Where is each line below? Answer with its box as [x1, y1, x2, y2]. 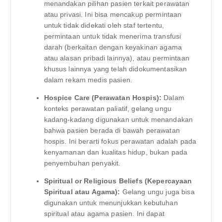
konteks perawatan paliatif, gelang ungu [44, 105, 171, 113]
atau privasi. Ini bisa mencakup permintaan [44, 10, 182, 19]
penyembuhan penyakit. [44, 159, 121, 167]
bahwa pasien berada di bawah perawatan [44, 126, 180, 135]
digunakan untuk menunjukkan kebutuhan [44, 199, 178, 207]
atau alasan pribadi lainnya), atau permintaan [44, 54, 189, 62]
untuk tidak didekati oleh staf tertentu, [44, 21, 165, 30]
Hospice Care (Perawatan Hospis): [44, 94, 162, 102]
